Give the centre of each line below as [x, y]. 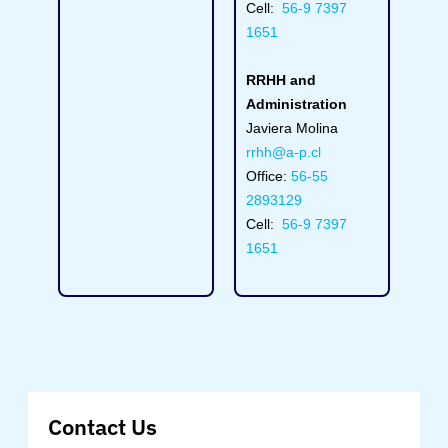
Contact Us [102, 426]
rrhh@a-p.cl [283, 152]
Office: [268, 176]
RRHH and [281, 80]
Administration [296, 104]
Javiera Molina [292, 128]
